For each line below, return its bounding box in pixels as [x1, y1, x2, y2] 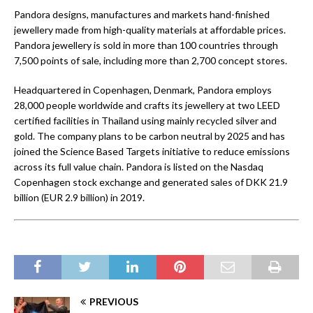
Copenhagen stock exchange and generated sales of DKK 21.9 [14, 175, 288, 188]
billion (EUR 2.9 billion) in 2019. [14, 191, 145, 203]
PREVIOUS [89, 295, 138, 307]
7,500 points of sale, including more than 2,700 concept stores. [14, 54, 287, 66]
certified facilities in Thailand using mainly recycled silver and [14, 114, 277, 126]
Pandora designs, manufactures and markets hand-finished [14, 8, 270, 20]
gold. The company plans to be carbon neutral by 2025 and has [14, 129, 285, 142]
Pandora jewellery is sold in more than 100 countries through [14, 38, 278, 51]
